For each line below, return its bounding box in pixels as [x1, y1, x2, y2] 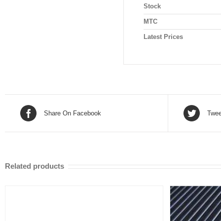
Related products [5, 162, 64, 171]
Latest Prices [144, 33, 183, 41]
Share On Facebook [44, 109, 101, 117]
